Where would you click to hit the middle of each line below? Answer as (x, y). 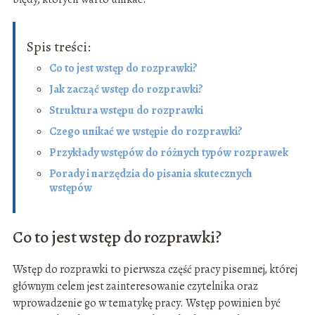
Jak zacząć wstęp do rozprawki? (126, 90)
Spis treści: (58, 47)
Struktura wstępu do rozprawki (126, 111)
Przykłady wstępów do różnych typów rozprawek (168, 153)
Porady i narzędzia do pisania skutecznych (150, 174)
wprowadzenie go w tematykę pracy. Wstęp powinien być (146, 303)
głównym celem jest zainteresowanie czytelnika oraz (135, 287)
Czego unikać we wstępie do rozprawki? (146, 132)
